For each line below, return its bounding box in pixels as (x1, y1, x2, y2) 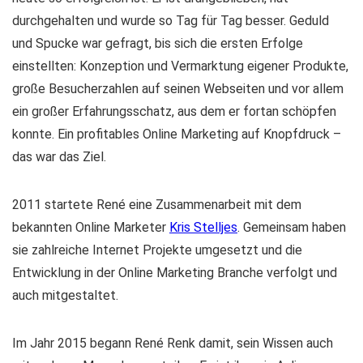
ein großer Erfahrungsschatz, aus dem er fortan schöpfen (12, 104, 336, 119)
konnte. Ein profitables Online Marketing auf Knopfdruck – (12, 126, 341, 142)
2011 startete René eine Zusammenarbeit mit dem (12, 197, 301, 212)
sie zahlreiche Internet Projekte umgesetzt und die (12, 242, 302, 258)
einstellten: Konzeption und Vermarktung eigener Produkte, (12, 58, 348, 74)
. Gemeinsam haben (237, 220, 346, 235)
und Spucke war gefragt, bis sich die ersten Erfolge (12, 36, 303, 51)
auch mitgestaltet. (12, 288, 118, 303)
